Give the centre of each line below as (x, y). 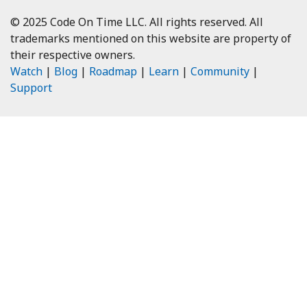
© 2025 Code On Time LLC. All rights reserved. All (137, 22)
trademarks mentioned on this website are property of (151, 39)
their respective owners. (73, 55)
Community (220, 72)
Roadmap (113, 72)
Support (31, 88)
